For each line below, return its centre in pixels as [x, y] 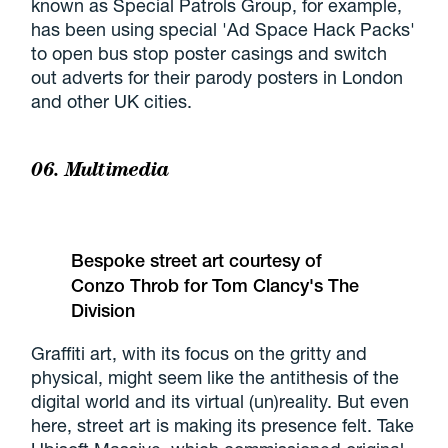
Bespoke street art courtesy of [197, 261]
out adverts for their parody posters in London [217, 77]
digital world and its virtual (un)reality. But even [220, 401]
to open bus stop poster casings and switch [209, 53]
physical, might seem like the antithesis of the [215, 377]
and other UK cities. [112, 101]
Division [103, 311]
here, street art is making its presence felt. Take [223, 425]
